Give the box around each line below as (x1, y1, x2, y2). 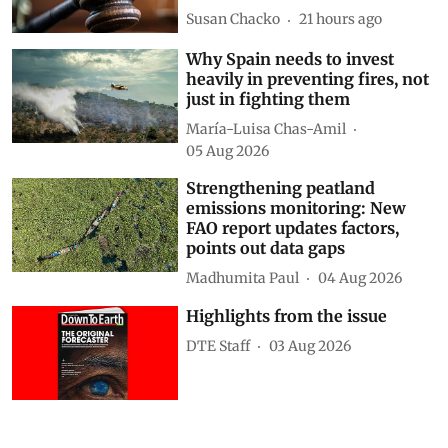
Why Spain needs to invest (186, 49, 395, 70)
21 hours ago (299, 10, 383, 28)
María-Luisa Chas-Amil (186, 119, 347, 138)
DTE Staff (186, 336, 251, 355)
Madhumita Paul (186, 268, 300, 287)
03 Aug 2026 (269, 336, 352, 355)
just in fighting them (186, 89, 351, 110)
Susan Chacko (186, 10, 281, 28)
